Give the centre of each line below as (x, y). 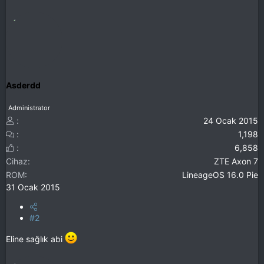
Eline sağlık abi (35, 239)
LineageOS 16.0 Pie (220, 175)
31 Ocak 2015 (33, 187)
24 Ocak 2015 (231, 121)
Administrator (29, 108)
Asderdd (23, 85)
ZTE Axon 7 (236, 161)
